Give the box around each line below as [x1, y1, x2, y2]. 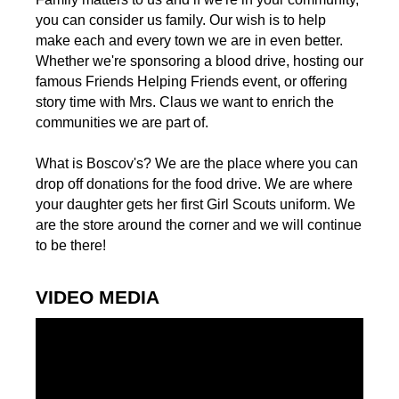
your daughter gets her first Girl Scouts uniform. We [35, 197, 355, 213]
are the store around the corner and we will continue [35, 217, 362, 233]
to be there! [35, 238, 106, 254]
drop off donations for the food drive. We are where [35, 176, 353, 192]
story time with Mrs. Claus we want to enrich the [35, 94, 334, 110]
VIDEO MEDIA [35, 287, 159, 308]
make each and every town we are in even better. [35, 33, 343, 49]
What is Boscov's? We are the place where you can [35, 156, 358, 172]
